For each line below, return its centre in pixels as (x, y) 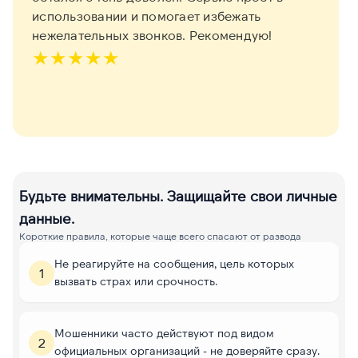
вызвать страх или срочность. (136, 280)
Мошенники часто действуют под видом (164, 332)
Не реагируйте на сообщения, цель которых (174, 263)
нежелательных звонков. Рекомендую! (152, 35)
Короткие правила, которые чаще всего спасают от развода (160, 236)
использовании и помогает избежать (147, 16)
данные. (47, 219)
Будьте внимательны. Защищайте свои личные (178, 196)
